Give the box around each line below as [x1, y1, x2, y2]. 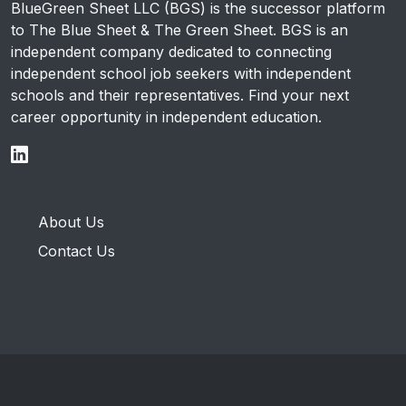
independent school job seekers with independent [11, 64, 351, 82]
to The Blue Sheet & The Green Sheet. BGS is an [11, 21, 348, 39]
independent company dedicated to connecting [11, 43, 332, 61]
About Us [38, 213, 104, 232]
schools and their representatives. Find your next [11, 86, 349, 104]
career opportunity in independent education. [11, 108, 322, 126]
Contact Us [38, 242, 115, 261]
